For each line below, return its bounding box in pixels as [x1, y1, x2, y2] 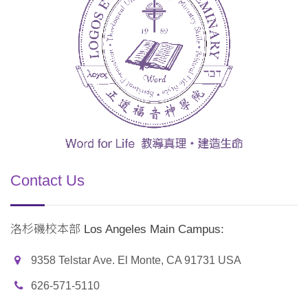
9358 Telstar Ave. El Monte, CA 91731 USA [31, 254, 241, 267]
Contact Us [10, 172, 85, 190]
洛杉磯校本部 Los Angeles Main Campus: [10, 223, 224, 236]
